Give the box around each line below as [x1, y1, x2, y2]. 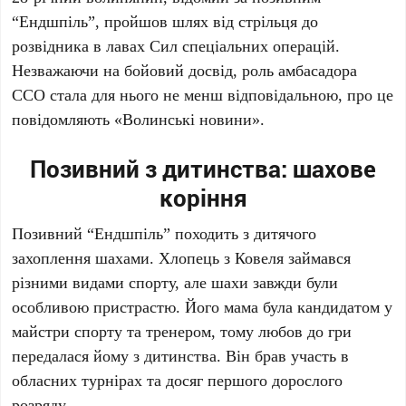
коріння [159, 182, 247, 213]
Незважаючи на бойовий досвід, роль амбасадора [12, 59, 358, 81]
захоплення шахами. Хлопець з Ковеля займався [12, 246, 352, 268]
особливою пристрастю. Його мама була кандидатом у [12, 295, 393, 317]
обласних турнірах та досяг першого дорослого [12, 369, 343, 391]
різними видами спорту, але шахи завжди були [12, 271, 339, 293]
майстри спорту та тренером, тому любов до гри [12, 320, 353, 342]
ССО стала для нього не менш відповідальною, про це [12, 83, 394, 105]
